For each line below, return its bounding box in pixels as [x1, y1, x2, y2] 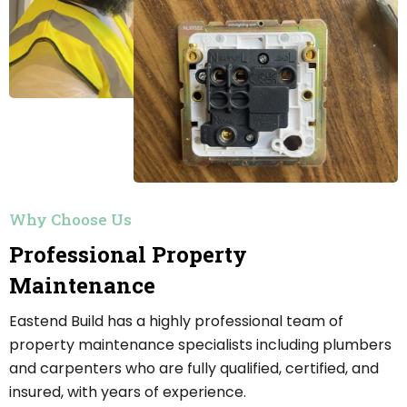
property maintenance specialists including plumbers [9, 333, 392, 355]
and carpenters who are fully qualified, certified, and [9, 357, 379, 379]
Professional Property [9, 239, 247, 269]
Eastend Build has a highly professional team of [9, 310, 343, 332]
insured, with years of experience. [9, 381, 246, 402]
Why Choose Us [9, 208, 132, 230]
